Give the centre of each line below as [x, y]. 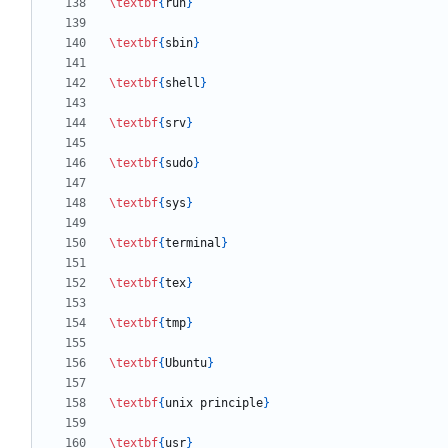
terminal [193, 243]
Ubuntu [186, 363]
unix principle [214, 403]
